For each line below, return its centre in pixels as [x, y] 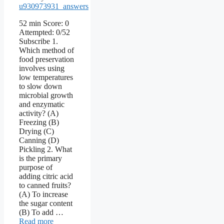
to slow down [40, 86]
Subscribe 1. [38, 41]
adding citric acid [46, 176]
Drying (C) [36, 131]
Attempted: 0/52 [44, 32]
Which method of [46, 50]
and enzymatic [42, 104]
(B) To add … [41, 212]
